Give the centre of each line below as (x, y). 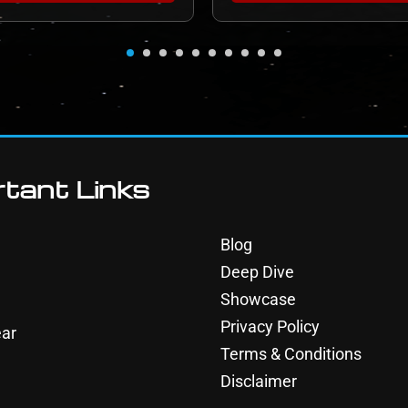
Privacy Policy (270, 327)
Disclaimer (259, 382)
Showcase (258, 300)
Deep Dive (257, 272)
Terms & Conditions (291, 354)
